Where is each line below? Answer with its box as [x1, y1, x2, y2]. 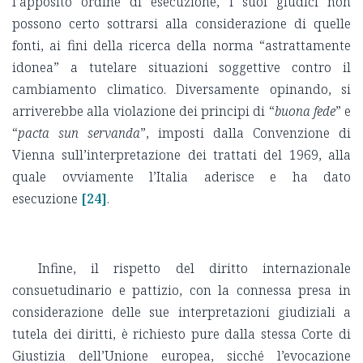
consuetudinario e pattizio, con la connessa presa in [12, 280, 351, 299]
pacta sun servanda [18, 123, 140, 142]
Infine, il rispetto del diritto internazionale [38, 258, 351, 277]
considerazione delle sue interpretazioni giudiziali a [12, 302, 351, 321]
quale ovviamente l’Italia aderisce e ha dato [12, 167, 351, 186]
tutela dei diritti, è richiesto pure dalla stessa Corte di [12, 324, 351, 343]
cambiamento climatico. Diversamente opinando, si [12, 79, 351, 98]
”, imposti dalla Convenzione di [140, 123, 351, 142]
